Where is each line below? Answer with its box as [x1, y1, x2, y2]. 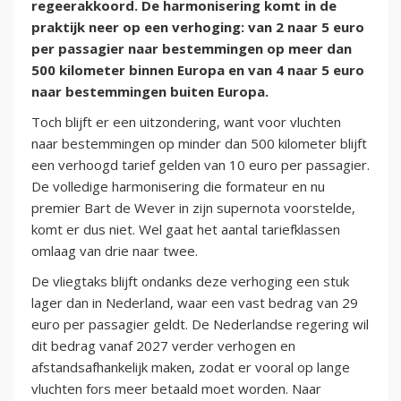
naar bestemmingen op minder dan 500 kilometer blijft [31, 134, 367, 153]
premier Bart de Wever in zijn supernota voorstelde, [31, 199, 355, 218]
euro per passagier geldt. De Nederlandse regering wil [31, 315, 369, 334]
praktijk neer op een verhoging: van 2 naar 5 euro [31, 18, 364, 37]
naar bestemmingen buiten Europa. [31, 82, 269, 101]
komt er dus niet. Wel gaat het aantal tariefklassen [31, 220, 340, 239]
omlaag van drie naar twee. [31, 242, 198, 260]
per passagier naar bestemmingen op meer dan [31, 39, 352, 58]
